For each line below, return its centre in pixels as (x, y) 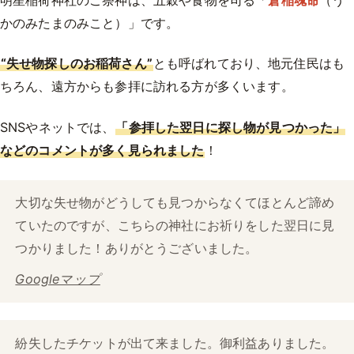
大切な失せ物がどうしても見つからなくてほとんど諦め (175, 203)
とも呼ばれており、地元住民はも (249, 64)
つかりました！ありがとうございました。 (137, 249)
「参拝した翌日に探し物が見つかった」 (231, 128)
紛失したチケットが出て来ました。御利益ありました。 (175, 343)
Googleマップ (58, 279)
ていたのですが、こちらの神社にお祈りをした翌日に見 (175, 226)
